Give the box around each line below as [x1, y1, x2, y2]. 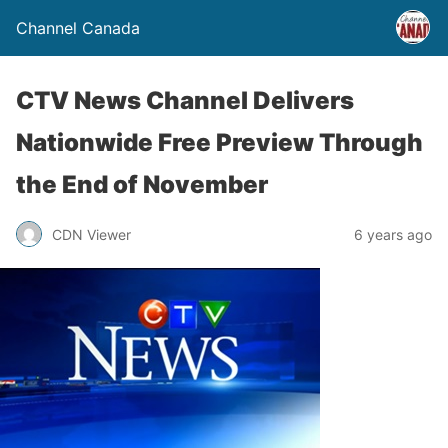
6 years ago [354, 225, 432, 243]
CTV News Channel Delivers [16, 86, 354, 115]
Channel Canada [16, 18, 140, 38]
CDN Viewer [52, 225, 131, 243]
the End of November [16, 170, 268, 199]
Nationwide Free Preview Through [16, 128, 423, 157]
